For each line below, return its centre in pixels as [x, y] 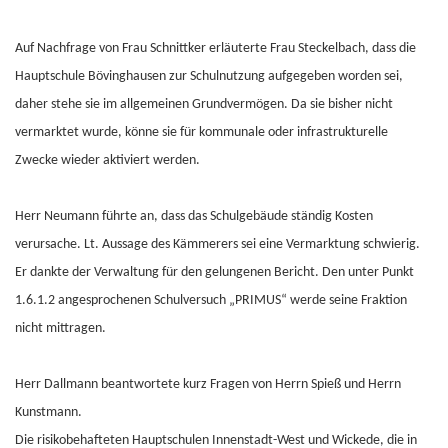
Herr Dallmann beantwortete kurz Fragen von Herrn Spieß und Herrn [208, 384]
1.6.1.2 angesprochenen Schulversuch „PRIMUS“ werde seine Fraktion [211, 300]
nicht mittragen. [60, 328]
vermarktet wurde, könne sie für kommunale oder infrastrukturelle [201, 132]
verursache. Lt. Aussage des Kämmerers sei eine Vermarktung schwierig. [217, 244]
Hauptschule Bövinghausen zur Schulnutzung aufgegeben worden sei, [209, 76]
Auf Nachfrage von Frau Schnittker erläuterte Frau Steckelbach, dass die [215, 48]
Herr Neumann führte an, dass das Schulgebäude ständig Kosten [194, 216]
